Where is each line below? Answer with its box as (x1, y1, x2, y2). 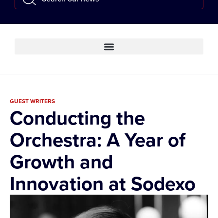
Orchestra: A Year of (10, 126, 185, 155)
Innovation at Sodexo (10, 169, 200, 199)
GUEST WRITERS (10, 97, 55, 106)
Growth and (10, 147, 113, 177)
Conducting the (10, 104, 145, 133)
